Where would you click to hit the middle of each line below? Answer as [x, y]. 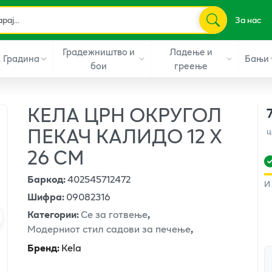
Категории [52, 214]
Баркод [46, 178]
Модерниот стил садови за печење [109, 228]
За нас [248, 20]
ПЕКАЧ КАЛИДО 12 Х [125, 135]
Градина [21, 58]
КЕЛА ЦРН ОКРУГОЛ [125, 114]
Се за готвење [114, 214]
